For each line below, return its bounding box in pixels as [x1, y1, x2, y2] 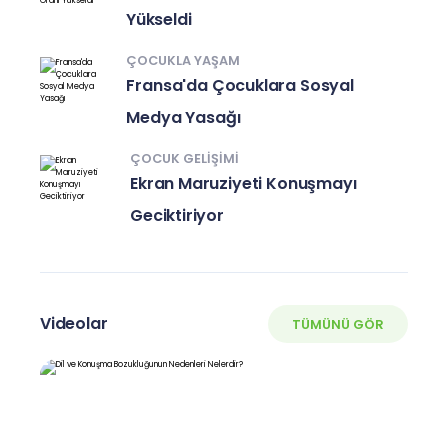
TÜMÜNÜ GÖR [292, 315, 384, 333]
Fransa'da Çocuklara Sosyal [126, 73, 354, 97]
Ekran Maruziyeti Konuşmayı [130, 171, 357, 195]
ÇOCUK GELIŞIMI [130, 149, 240, 167]
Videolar [40, 312, 108, 336]
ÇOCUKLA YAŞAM [126, 51, 241, 69]
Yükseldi [125, 7, 192, 31]
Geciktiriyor [130, 203, 224, 227]
